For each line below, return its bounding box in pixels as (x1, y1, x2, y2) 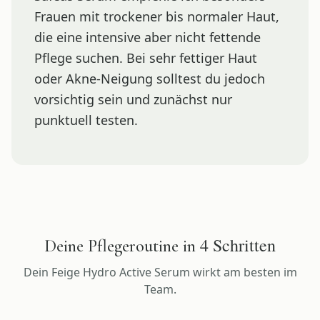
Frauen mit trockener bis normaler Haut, (34, 7, 279, 25)
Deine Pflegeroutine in (44, 235, 200, 256)
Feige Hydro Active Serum (51, 264, 190, 280)
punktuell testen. (34, 111, 138, 129)
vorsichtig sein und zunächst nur (34, 90, 232, 108)
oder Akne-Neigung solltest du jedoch (34, 69, 265, 87)
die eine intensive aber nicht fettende (34, 28, 261, 46)
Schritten (209, 233, 276, 256)
